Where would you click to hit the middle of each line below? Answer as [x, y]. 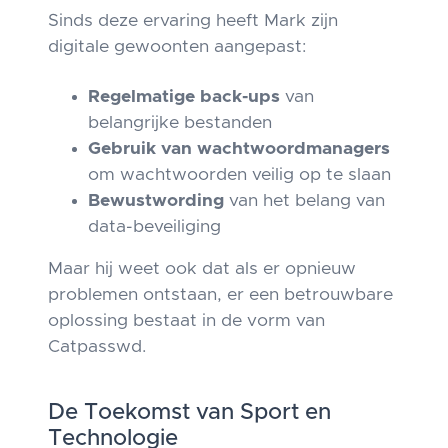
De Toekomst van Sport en [189, 412]
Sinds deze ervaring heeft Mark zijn [193, 21]
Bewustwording [156, 201]
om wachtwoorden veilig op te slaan [239, 175]
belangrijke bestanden [180, 123]
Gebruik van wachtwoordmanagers [239, 149]
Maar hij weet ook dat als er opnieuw [202, 269]
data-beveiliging [154, 227]
